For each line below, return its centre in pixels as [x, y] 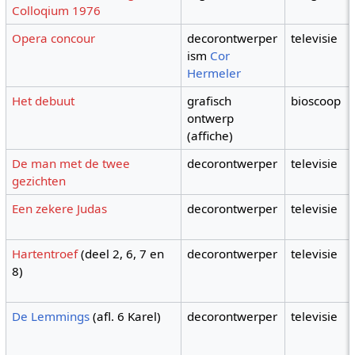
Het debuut [44, 101]
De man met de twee [71, 164]
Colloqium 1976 [57, 11]
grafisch [210, 101]
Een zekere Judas [60, 209]
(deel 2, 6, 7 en [121, 254]
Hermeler [214, 73]
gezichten [39, 181]
